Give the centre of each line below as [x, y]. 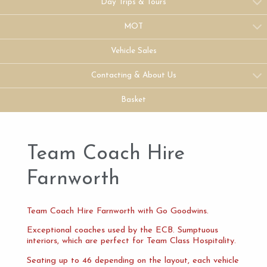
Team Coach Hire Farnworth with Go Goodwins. [117, 211]
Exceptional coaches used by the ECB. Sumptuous [122, 231]
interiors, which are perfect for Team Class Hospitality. [131, 241]
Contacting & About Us [133, 75]
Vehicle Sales [133, 51]
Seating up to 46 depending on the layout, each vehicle [133, 260]
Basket [133, 100]
